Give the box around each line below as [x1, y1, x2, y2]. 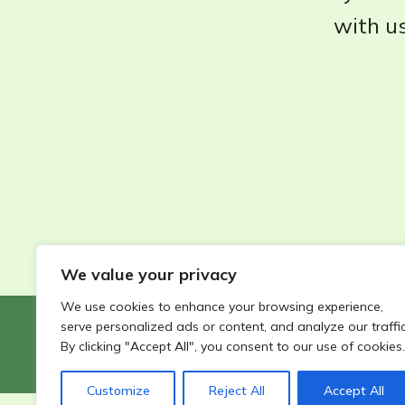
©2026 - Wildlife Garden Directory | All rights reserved [80, 325, 399, 343]
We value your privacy [61, 264, 237, 285]
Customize [86, 382, 150, 399]
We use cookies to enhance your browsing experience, [61, 298, 383, 315]
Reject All [208, 382, 265, 399]
